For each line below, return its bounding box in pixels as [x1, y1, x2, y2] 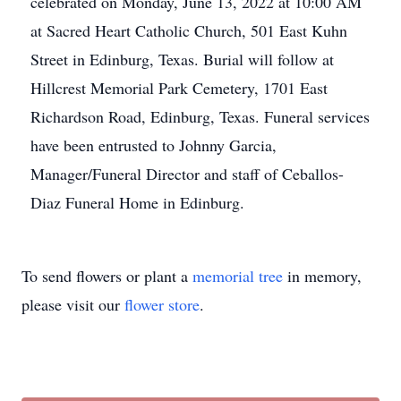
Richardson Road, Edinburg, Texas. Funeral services [30, 106, 370, 127]
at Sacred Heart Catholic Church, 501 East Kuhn [30, 20, 347, 41]
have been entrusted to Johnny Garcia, [30, 134, 277, 156]
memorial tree [192, 265, 283, 286]
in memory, [283, 265, 362, 286]
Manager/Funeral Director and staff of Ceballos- [30, 163, 344, 184]
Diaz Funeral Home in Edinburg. [30, 192, 244, 213]
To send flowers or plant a [21, 265, 192, 286]
